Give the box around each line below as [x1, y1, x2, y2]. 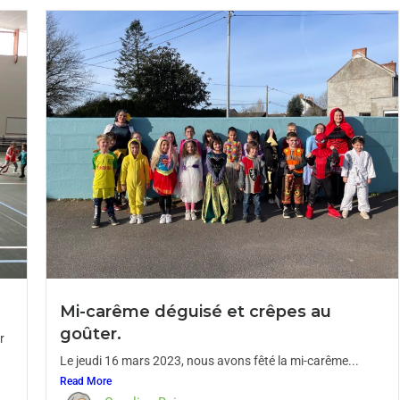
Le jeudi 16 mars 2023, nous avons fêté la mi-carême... [59, 354, 359, 368]
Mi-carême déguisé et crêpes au [59, 302, 331, 321]
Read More [59, 375, 112, 387]
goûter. [59, 324, 121, 344]
